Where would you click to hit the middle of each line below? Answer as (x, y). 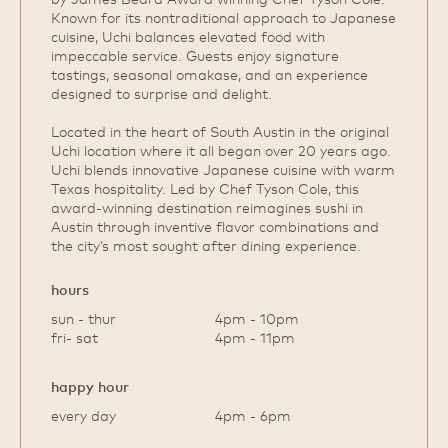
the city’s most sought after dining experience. (206, 245)
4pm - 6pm (253, 415)
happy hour (90, 386)
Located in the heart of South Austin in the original (220, 131)
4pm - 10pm (257, 318)
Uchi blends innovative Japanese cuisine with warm (223, 169)
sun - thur (83, 318)
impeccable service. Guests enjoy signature (195, 55)
